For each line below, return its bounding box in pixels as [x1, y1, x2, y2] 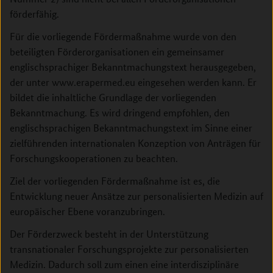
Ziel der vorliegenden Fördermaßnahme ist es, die [10, 174, 220, 187]
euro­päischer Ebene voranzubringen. [10, 205, 165, 218]
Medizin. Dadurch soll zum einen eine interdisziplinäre [10, 258, 239, 271]
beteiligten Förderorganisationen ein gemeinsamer [10, 45, 224, 58]
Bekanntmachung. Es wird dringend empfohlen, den [10, 106, 230, 119]
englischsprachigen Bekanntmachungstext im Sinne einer [10, 121, 252, 134]
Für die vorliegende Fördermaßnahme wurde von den [10, 30, 236, 43]
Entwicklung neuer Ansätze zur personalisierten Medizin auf [10, 190, 263, 202]
